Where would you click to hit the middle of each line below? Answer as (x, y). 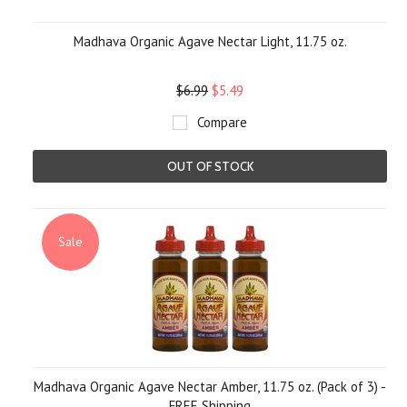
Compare (222, 122)
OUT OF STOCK (210, 166)
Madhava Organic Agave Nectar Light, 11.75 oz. (210, 41)
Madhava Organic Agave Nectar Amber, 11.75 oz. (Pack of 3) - (210, 387)
